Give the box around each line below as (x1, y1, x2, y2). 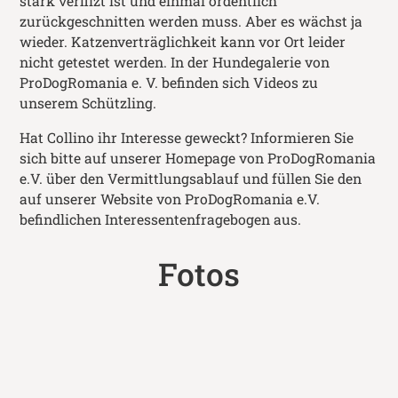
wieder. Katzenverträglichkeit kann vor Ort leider (20, 33, 346, 52)
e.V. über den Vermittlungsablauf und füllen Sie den (20, 169, 362, 187)
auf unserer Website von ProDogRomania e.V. (20, 189, 321, 208)
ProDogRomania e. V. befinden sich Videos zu (20, 74, 319, 92)
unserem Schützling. (20, 94, 157, 113)
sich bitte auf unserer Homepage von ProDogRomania (20, 148, 377, 167)
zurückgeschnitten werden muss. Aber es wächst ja (20, 12, 363, 31)
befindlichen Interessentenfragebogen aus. (20, 210, 302, 228)
